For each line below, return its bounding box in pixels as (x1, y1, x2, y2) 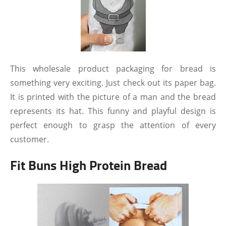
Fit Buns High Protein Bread (10, 155, 167, 175)
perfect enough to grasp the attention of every (10, 120, 216, 131)
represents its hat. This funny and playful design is (10, 105, 216, 117)
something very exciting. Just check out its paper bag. (10, 77, 216, 88)
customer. (10, 134, 49, 145)
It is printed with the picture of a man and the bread (10, 91, 216, 102)
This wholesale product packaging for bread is (10, 63, 216, 74)
